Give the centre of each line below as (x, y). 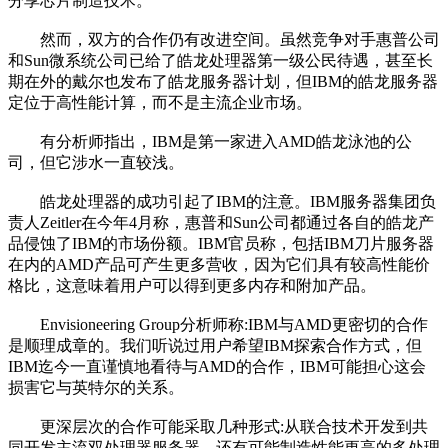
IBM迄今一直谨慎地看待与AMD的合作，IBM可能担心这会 (217, 367)
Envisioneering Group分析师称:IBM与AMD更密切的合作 (218, 325)
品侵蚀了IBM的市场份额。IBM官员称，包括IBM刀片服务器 (221, 244)
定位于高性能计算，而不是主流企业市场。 (160, 103)
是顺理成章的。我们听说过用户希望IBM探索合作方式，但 (215, 346)
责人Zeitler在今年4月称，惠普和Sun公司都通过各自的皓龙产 (221, 223)
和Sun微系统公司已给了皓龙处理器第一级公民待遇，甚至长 (220, 61)
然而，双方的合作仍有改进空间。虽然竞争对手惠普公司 (224, 40)
